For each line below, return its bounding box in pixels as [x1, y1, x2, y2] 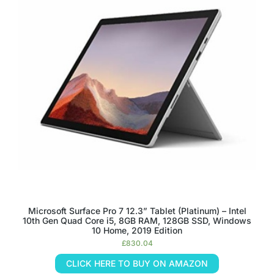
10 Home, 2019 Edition [92, 225, 182, 235]
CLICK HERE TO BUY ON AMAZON [66, 258, 208, 268]
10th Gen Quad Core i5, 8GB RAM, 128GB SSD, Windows [23, 215, 251, 226]
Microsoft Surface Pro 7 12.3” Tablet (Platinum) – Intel [28, 206, 246, 216]
